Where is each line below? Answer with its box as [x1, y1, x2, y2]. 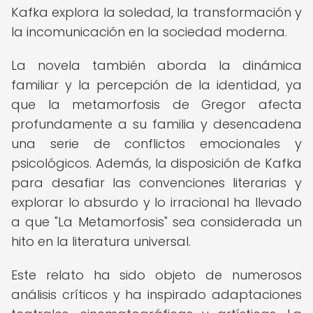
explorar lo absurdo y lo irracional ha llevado [11, 194, 302, 211]
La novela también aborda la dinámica [11, 57, 302, 74]
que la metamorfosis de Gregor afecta [11, 96, 302, 113]
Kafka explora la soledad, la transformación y [11, 3, 302, 21]
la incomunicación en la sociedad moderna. [11, 23, 287, 41]
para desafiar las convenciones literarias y [11, 174, 302, 191]
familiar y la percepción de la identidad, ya [11, 76, 302, 94]
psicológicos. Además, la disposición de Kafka [11, 154, 302, 172]
